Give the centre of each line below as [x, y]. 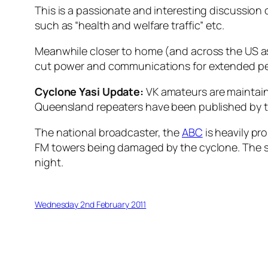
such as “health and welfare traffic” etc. [130, 25]
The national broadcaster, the [108, 133]
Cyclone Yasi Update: [89, 92]
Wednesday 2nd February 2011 [91, 205]
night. [49, 162]
